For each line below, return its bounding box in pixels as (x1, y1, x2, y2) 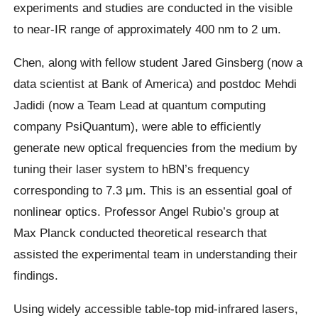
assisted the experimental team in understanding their (13, 246, 298, 261)
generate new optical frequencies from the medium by (13, 140, 298, 155)
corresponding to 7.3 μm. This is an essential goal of (13, 182, 292, 197)
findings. (13, 268, 59, 283)
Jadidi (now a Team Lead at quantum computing (13, 97, 266, 112)
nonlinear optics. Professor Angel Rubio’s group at (13, 204, 280, 219)
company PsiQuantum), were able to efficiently (13, 119, 262, 133)
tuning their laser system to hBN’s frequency (13, 161, 251, 176)
